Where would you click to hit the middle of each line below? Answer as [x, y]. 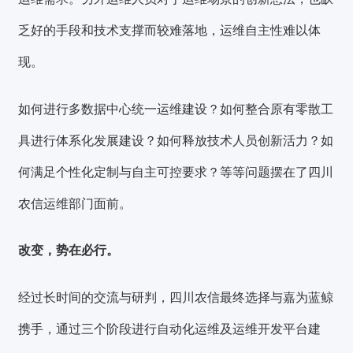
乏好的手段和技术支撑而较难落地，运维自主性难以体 [170, 31]
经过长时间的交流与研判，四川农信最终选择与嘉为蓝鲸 [176, 297]
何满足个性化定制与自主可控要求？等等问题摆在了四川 [176, 172]
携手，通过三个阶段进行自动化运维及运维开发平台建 [170, 329]
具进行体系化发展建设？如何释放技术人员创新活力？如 [176, 140]
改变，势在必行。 [69, 251]
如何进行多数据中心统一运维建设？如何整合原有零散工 [176, 109]
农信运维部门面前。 [75, 203]
